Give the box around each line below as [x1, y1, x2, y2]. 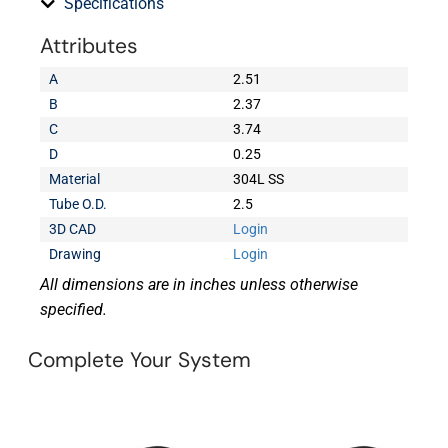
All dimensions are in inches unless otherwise [40, 275, 358, 295]
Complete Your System [28, 346, 252, 375]
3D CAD [49, 221, 97, 238]
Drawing [49, 246, 102, 263]
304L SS [233, 171, 285, 188]
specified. [40, 300, 107, 320]
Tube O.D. [49, 196, 108, 213]
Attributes [40, 32, 138, 61]
